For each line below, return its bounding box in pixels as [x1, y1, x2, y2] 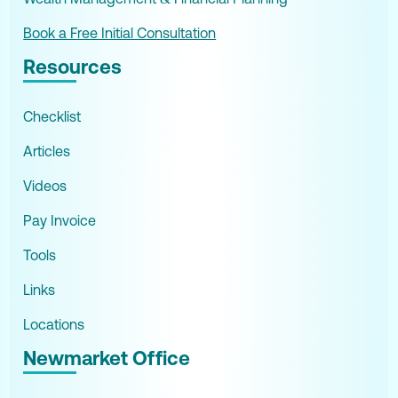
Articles [23, 142, 71, 159]
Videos [23, 177, 68, 194]
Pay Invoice [23, 211, 97, 228]
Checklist [23, 107, 82, 124]
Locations [23, 315, 85, 332]
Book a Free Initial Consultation [23, 24, 217, 41]
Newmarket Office [23, 346, 191, 370]
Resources [23, 55, 123, 78]
